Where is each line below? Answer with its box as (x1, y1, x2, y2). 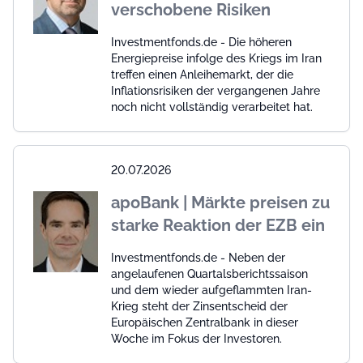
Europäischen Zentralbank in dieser (111, 316, 298, 330)
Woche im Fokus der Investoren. (111, 332, 282, 346)
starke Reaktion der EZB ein (111, 216, 325, 236)
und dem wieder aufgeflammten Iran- (111, 284, 312, 297)
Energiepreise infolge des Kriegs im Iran (111, 52, 322, 66)
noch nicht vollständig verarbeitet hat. (111, 100, 313, 114)
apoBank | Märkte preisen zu (111, 193, 330, 213)
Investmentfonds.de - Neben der (111, 251, 285, 265)
